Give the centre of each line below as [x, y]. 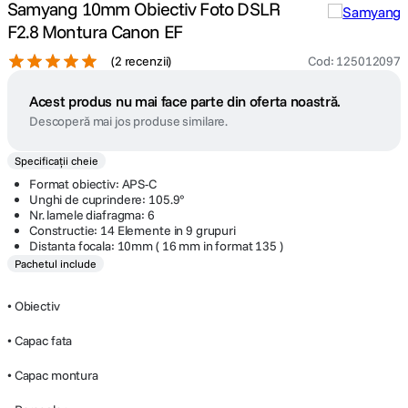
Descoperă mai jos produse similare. [129, 121]
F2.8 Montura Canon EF [95, 31]
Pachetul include [56, 264]
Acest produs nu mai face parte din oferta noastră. [185, 101]
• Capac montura [53, 375]
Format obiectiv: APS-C [93, 184]
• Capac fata [40, 341]
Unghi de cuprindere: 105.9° [107, 199]
